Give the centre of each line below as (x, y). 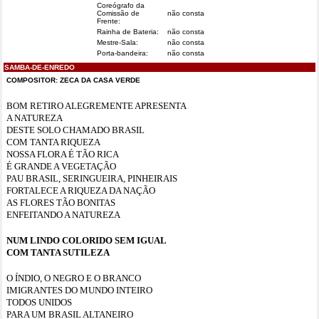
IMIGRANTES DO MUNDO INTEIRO (79, 290)
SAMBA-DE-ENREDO (40, 67)
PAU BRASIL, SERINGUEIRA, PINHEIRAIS (92, 178)
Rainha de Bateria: (128, 32)
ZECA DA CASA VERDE (100, 80)
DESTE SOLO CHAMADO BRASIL (75, 130)
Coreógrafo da (121, 5)
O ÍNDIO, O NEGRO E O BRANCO (74, 278)
